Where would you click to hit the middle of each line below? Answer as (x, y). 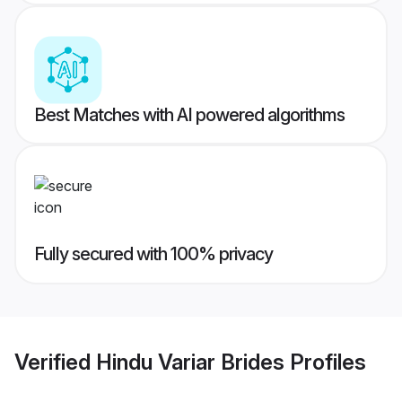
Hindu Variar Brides (190, 362)
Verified (55, 362)
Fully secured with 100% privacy (153, 254)
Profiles (325, 362)
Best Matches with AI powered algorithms (189, 115)
